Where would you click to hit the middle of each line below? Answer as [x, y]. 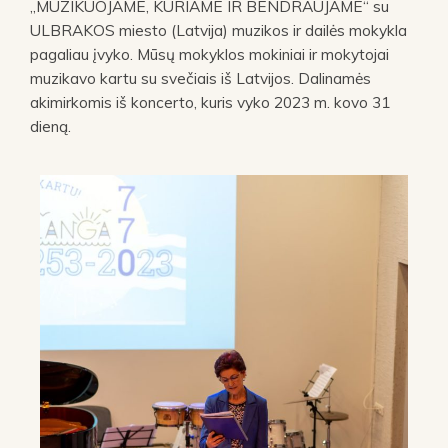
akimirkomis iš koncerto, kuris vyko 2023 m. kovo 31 [210, 101]
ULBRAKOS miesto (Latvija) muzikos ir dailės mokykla [218, 29]
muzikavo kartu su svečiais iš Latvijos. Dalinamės [200, 77]
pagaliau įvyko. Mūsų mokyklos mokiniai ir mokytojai [209, 53]
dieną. [50, 125]
